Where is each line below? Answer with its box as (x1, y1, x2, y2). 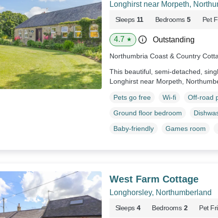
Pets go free (113, 93, 151, 101)
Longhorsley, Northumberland (109, 188, 212, 197)
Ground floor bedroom (113, 109, 182, 117)
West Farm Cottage (109, 173, 199, 184)
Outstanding (152, 36, 195, 44)
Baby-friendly (113, 124, 154, 132)
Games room (165, 124, 206, 132)
